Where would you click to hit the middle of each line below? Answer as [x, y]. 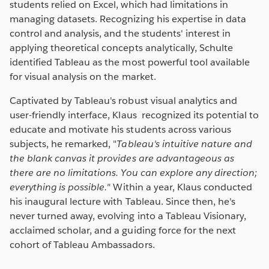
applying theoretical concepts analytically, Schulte [121, 47]
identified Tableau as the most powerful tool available [130, 62]
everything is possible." [60, 187]
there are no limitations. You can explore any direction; [134, 172]
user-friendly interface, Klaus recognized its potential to [134, 115]
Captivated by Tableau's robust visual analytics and [123, 100]
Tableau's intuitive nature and [185, 144]
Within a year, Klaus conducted [182, 187]
